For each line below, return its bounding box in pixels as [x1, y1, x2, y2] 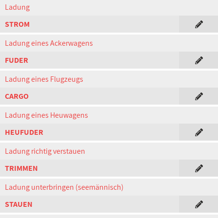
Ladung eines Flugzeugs [5, 74, 83, 84]
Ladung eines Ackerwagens [5, 38, 93, 48]
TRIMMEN [5, 163, 38, 173]
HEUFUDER [5, 127, 43, 137]
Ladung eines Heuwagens [5, 110, 88, 120]
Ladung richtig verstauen [5, 146, 85, 156]
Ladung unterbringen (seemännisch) [5, 182, 124, 192]
